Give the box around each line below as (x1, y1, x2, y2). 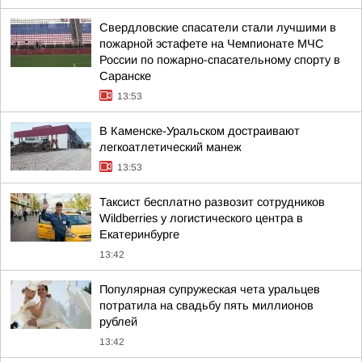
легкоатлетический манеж (99, 141, 242, 154)
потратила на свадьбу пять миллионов (99, 299, 314, 312)
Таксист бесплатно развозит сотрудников (99, 196, 325, 208)
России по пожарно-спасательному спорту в (99, 53, 340, 66)
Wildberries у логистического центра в (99, 212, 303, 225)
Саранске (99, 69, 151, 82)
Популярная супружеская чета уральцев (99, 283, 320, 296)
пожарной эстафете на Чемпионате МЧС (99, 37, 324, 50)
